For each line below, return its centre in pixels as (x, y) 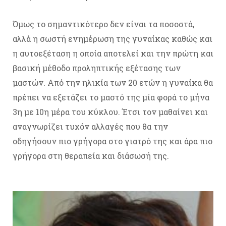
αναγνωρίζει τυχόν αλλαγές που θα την (90, 127)
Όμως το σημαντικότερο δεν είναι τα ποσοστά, (103, 24)
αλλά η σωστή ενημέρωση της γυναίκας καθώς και (112, 39)
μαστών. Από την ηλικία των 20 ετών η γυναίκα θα (113, 83)
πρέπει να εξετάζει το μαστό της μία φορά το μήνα (111, 97)
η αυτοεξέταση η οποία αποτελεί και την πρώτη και (113, 53)
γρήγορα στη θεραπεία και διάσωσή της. (91, 156)
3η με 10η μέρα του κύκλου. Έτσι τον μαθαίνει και (110, 112)
